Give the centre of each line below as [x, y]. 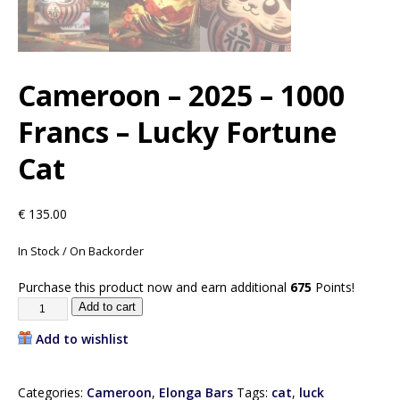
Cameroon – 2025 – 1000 [181, 95]
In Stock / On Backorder [81, 250]
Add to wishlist [82, 338]
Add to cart [107, 306]
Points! [333, 287]
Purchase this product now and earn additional [154, 287]
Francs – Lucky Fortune [177, 131]
